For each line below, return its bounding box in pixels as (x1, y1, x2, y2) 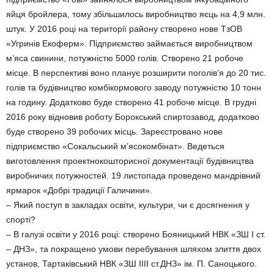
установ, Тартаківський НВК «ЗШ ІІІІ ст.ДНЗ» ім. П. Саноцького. (6, 259, 257, 268)
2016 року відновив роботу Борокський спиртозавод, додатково (6, 112, 259, 122)
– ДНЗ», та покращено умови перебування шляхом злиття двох (6, 244, 261, 254)
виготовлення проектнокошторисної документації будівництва (6, 156, 254, 166)
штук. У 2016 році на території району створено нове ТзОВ (6, 24, 242, 34)
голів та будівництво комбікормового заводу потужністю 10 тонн (6, 83, 261, 92)
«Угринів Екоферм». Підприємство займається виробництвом (6, 39, 253, 48)
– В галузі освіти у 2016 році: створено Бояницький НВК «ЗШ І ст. (6, 229, 265, 239)
